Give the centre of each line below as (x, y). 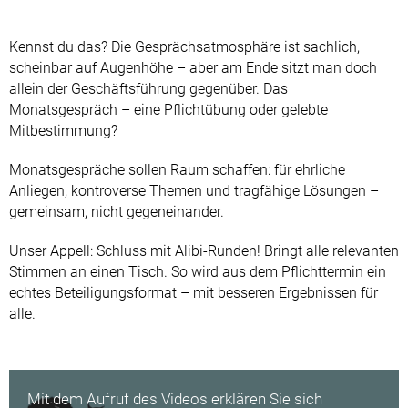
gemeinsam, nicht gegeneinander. (117, 211)
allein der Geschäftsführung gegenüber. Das (148, 88)
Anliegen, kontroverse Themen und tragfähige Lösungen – (194, 190)
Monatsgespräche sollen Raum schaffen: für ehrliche (177, 169)
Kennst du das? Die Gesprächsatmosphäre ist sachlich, (184, 46)
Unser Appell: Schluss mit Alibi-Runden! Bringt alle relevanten (204, 250)
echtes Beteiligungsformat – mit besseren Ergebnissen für (194, 292)
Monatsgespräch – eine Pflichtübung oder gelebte (168, 109)
